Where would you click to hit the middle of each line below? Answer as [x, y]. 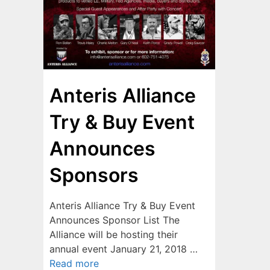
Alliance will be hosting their [114, 234]
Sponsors [94, 175]
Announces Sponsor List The [115, 220]
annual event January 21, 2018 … [124, 249]
